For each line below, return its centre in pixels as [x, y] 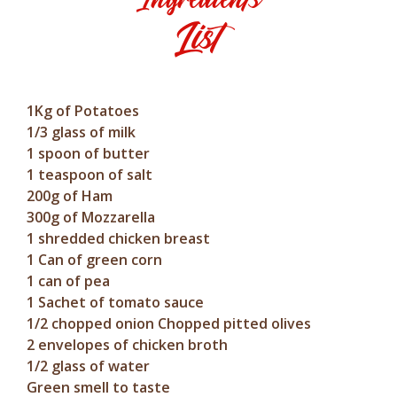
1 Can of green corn [94, 260]
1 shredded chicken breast [118, 238]
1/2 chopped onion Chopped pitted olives [169, 323]
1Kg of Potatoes [83, 111]
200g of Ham [70, 196]
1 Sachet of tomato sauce [115, 302]
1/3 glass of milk [81, 132]
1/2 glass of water [88, 366]
